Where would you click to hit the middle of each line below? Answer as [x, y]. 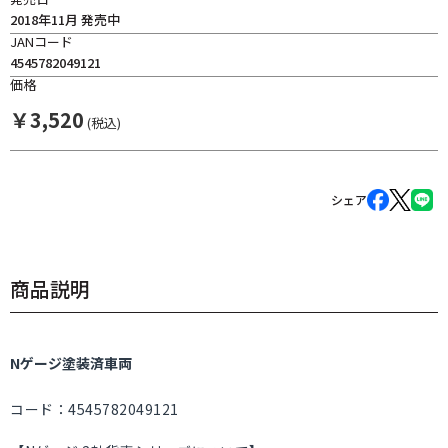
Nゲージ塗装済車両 [71, 363]
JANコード [41, 41]
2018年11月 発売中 [65, 19]
